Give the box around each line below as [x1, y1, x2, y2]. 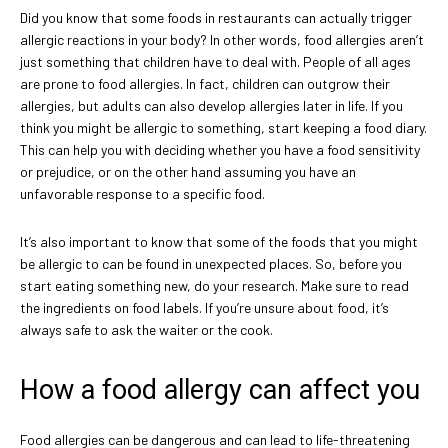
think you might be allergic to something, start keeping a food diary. [20, 119, 427, 137]
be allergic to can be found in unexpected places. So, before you [20, 255, 402, 273]
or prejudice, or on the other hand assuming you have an [20, 163, 356, 181]
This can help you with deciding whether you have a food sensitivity [20, 141, 420, 159]
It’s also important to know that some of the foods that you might [20, 233, 418, 251]
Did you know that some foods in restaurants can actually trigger [20, 9, 412, 27]
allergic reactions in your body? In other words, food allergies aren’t [20, 31, 424, 49]
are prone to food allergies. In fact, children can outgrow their [20, 75, 390, 93]
